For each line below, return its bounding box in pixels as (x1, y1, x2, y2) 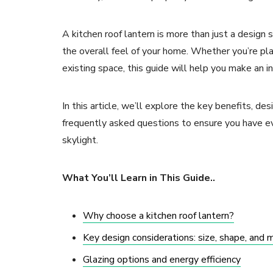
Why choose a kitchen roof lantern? (83, 209, 234, 223)
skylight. (62, 133, 98, 147)
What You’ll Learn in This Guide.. (62, 171, 215, 185)
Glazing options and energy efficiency (83, 253, 241, 267)
